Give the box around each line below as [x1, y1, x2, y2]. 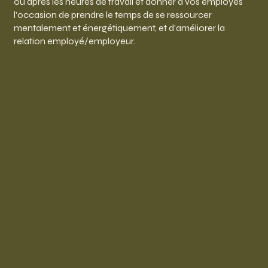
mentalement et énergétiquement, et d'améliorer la [13, 22, 225, 34]
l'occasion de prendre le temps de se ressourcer [13, 9, 212, 21]
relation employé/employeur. [13, 35, 135, 47]
